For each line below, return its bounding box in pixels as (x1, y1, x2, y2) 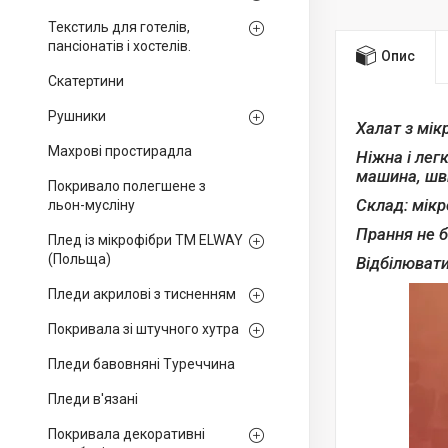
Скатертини (48, 73, 124, 89)
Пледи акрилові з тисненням (48, 286, 236, 302)
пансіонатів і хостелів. (48, 38, 191, 54)
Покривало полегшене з (48, 178, 206, 194)
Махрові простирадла (48, 143, 192, 159)
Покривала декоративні (48, 426, 205, 442)
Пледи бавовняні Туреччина (48, 356, 235, 372)
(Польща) (48, 251, 111, 267)
